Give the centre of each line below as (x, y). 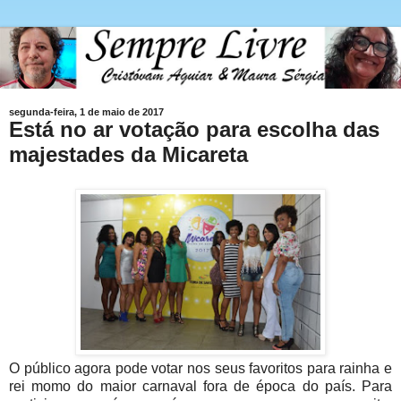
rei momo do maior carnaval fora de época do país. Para (200, 387)
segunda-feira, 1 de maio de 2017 (86, 112)
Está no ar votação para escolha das (194, 130)
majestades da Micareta (128, 155)
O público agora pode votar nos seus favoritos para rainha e (200, 369)
